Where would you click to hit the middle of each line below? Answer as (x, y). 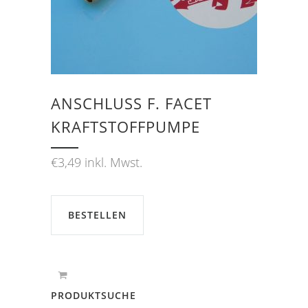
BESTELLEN (97, 214)
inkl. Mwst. (113, 162)
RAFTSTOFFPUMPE (121, 126)
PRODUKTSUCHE (93, 295)
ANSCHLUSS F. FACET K (131, 103)
